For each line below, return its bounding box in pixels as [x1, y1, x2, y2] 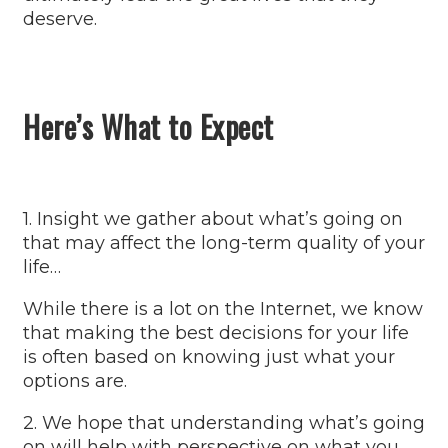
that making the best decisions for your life [23, 322, 409, 345]
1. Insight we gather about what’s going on [23, 208, 403, 231]
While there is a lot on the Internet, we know [23, 298, 423, 321]
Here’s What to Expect [23, 104, 274, 150]
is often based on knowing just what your [23, 346, 395, 369]
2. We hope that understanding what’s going [23, 412, 425, 435]
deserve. [23, 8, 97, 31]
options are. [23, 370, 127, 393]
